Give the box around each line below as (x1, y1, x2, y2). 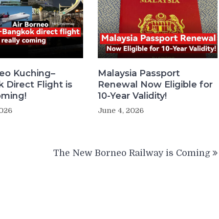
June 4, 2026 (97, 106, 144, 115)
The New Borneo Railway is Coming (53, 148, 210, 158)
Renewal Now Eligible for (97, 79, 213, 90)
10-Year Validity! (97, 90, 167, 101)
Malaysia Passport (97, 68, 180, 79)
